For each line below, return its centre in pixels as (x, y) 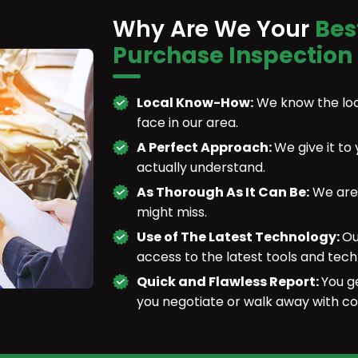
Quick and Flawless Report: (229, 281)
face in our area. (187, 122)
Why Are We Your (214, 29)
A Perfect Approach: (205, 147)
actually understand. (201, 167)
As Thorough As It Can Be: (223, 192)
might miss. (172, 212)
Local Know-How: (195, 102)
